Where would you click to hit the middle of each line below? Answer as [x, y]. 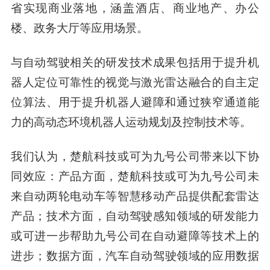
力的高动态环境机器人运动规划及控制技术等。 [131, 121]
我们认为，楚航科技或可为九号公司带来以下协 [135, 155]
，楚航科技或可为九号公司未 [183, 175]
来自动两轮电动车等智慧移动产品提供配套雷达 [135, 195]
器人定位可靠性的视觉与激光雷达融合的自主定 [135, 81]
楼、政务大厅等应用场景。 [79, 27]
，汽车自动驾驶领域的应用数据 [177, 255]
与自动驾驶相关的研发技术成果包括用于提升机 [135, 61]
